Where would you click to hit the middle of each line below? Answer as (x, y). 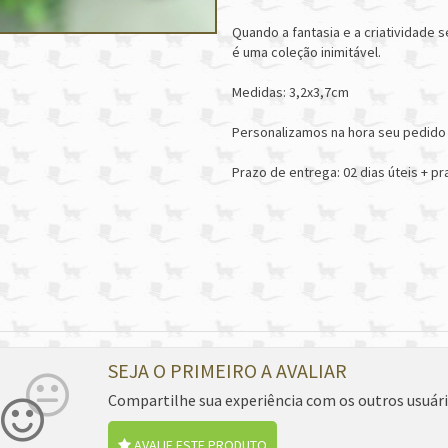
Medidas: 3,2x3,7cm (290, 92)
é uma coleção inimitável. (306, 52)
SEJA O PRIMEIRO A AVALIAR (227, 370)
